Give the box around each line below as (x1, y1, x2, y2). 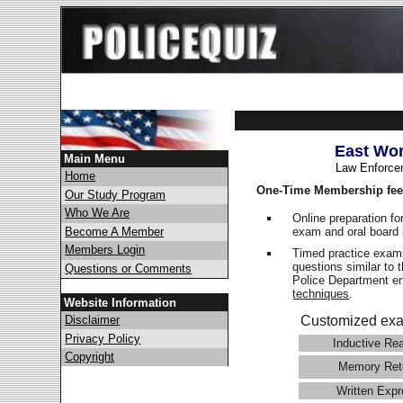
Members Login (65, 243, 146, 257)
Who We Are (65, 206, 130, 220)
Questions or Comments (65, 261, 193, 275)
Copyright (65, 349, 115, 363)
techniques (292, 287, 350, 301)
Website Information (64, 295, 177, 309)
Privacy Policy (65, 331, 141, 345)
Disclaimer (65, 313, 121, 327)
